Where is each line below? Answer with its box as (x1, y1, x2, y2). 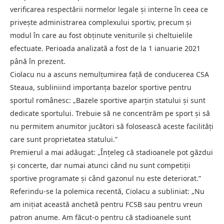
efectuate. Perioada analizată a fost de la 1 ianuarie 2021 (10, 43, 200, 53)
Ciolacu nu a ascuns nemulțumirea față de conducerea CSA (10, 69, 209, 79)
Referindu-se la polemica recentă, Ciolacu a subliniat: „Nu (10, 186, 204, 196)
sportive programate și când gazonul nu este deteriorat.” (10, 173, 201, 183)
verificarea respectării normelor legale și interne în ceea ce (10, 4, 208, 14)
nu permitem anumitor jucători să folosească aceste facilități (10, 121, 213, 131)
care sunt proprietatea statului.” (10, 134, 117, 144)
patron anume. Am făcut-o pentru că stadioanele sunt (10, 212, 191, 222)
